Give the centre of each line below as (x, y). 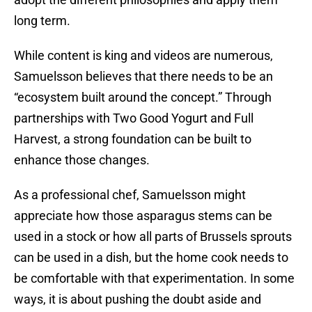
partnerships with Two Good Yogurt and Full (134, 118)
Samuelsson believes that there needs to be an (143, 77)
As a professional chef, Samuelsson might (130, 195)
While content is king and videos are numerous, (143, 56)
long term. (42, 21)
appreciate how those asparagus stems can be (143, 216)
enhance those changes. (82, 160)
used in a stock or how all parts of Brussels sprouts (153, 237)
